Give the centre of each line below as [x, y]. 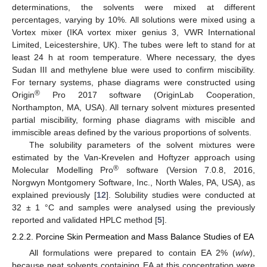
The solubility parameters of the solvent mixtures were [142, 145]
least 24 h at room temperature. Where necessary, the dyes [133, 57]
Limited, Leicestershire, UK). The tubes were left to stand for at [133, 44]
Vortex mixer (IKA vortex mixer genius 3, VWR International [133, 32]
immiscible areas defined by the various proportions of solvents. [132, 132]
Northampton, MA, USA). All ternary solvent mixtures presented [133, 107]
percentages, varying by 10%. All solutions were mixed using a [133, 19]
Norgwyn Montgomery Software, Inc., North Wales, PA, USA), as [133, 182]
